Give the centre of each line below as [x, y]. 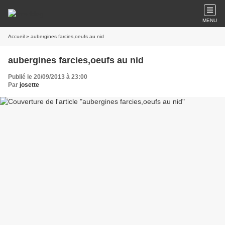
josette [29, 85]
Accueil [16, 36]
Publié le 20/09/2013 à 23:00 [48, 77]
